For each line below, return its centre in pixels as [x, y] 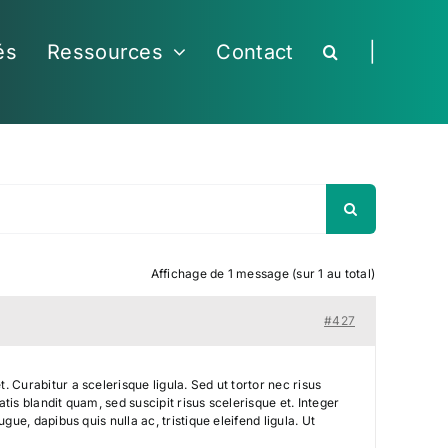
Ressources [105, 52]
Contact [255, 52]
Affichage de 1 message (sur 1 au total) [262, 274]
